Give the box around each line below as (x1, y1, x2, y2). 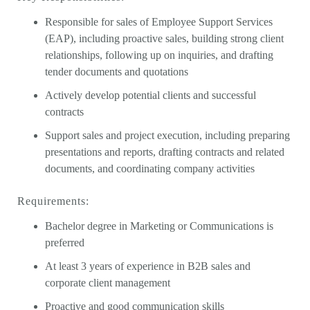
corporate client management (45, 277, 170, 289)
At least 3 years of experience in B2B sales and (45, 260, 250, 272)
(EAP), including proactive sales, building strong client (45, 33, 284, 44)
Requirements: (17, 195, 89, 207)
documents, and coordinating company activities (45, 163, 255, 174)
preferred (45, 237, 84, 248)
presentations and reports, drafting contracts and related (45, 146, 284, 158)
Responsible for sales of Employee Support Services (45, 16, 273, 28)
